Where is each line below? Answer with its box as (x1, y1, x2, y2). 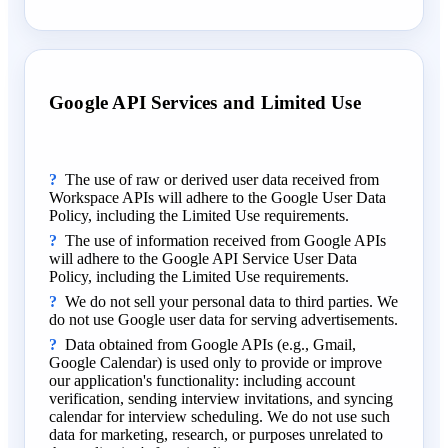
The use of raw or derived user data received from (65, 170, 379, 188)
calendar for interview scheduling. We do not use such (49, 407, 390, 425)
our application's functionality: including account (49, 371, 355, 389)
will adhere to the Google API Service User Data (49, 249, 357, 267)
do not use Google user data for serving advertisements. (49, 310, 398, 328)
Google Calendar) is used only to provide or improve (49, 353, 382, 371)
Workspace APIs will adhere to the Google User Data (49, 188, 386, 206)
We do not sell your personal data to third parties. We (65, 292, 398, 310)
